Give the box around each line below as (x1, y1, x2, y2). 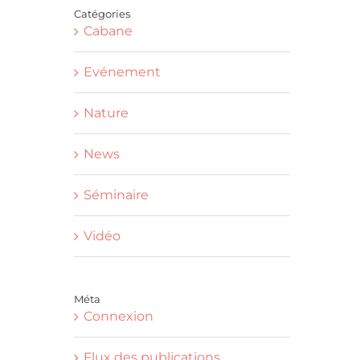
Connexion (83, 309, 153, 324)
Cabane (83, 23, 133, 39)
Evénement (83, 64, 161, 80)
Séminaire (83, 187, 149, 202)
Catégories (73, 7, 130, 20)
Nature (83, 105, 129, 121)
